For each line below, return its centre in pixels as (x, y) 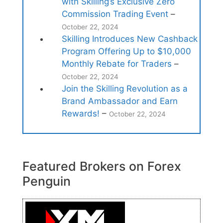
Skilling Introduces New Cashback (129, 39)
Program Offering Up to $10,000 (126, 52)
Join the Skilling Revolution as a (124, 89)
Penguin (47, 181)
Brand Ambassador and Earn (119, 101)
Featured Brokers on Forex (102, 166)
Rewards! (80, 114)
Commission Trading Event (115, 14)
